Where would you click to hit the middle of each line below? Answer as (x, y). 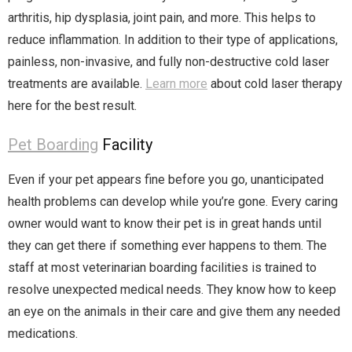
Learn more (176, 84)
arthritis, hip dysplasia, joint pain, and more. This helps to (162, 18)
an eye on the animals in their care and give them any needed (174, 312)
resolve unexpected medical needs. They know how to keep (172, 290)
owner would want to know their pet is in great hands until (165, 224)
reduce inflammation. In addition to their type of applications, (173, 40)
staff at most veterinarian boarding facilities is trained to (162, 268)
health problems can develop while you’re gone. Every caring (173, 202)
